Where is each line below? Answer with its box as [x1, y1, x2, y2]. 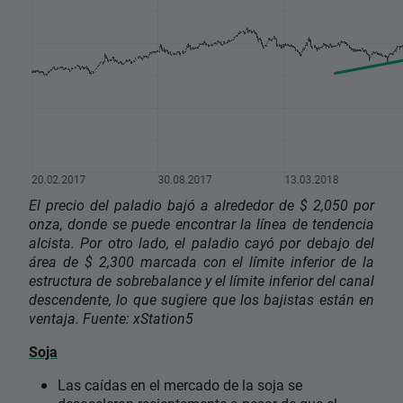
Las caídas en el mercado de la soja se [58, 375, 302, 395]
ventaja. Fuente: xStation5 [29, 309, 193, 328]
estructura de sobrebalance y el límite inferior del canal [29, 271, 374, 291]
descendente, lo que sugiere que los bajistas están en [29, 290, 374, 309]
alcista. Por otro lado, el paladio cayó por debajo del [29, 233, 374, 253]
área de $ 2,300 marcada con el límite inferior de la [29, 252, 374, 272]
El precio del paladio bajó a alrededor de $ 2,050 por [29, 195, 374, 215]
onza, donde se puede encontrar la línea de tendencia [29, 214, 374, 234]
